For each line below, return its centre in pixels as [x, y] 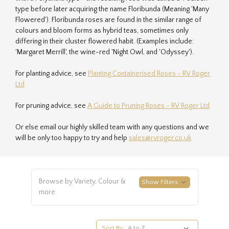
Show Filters [161, 182]
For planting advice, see [52, 74]
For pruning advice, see [51, 106]
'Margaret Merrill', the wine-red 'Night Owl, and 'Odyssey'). [105, 52]
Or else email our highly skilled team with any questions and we [112, 127]
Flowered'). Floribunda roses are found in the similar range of [108, 20]
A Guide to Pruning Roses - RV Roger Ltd [148, 106]
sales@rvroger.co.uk [160, 138]
